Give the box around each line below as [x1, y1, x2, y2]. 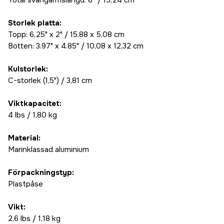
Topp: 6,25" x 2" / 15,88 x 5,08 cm [8, 29, 124, 40]
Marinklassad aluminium [8, 144, 89, 155]
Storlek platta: [8, 18, 61, 28]
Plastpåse [8, 179, 43, 189]
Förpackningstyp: [8, 167, 74, 178]
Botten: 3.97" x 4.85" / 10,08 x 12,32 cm [8, 41, 143, 51]
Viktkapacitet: [8, 98, 61, 109]
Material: [8, 133, 40, 143]
